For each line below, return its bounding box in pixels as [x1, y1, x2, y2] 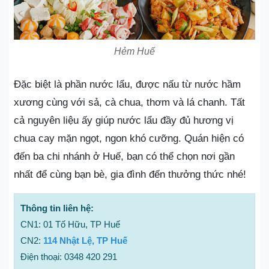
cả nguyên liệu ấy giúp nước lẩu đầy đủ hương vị [14, 115, 234, 126]
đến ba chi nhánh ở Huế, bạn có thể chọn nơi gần [14, 151, 235, 162]
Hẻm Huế [114, 46, 155, 56]
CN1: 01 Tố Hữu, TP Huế [20, 219, 120, 229]
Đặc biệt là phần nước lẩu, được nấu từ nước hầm [14, 79, 241, 90]
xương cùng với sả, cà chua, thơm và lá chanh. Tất [14, 97, 245, 108]
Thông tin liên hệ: [20, 203, 94, 213]
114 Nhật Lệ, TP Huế [43, 235, 127, 246]
